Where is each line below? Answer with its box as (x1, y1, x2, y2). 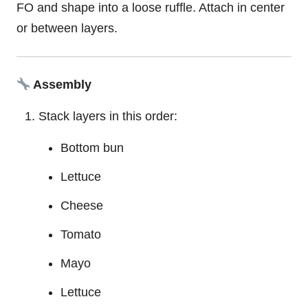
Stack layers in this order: (38, 109, 177, 124)
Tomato (60, 228, 101, 242)
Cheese (60, 199, 103, 213)
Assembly (30, 78, 92, 92)
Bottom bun (60, 141, 124, 155)
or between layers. (16, 21, 118, 35)
